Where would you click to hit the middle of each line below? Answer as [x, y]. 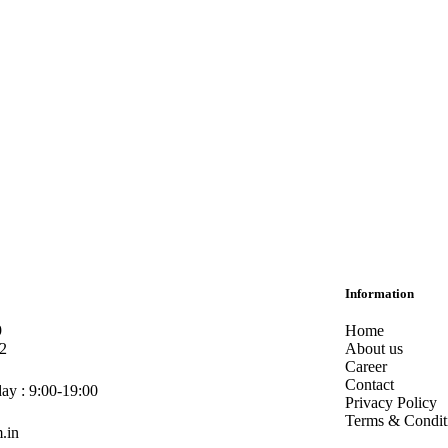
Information [379, 293]
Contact [369, 384]
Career [365, 366]
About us [373, 348]
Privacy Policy [390, 402]
